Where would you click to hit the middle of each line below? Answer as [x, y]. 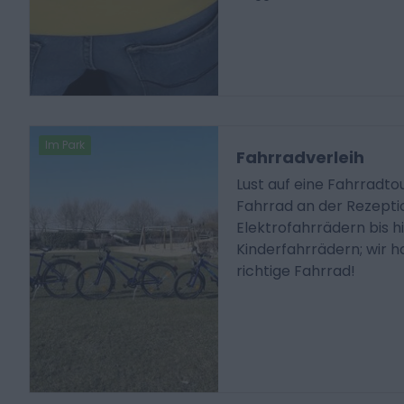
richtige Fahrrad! [296, 271]
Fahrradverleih [301, 158]
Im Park [65, 145]
